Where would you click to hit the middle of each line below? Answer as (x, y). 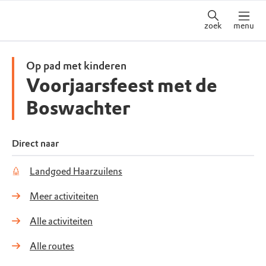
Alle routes (52, 246)
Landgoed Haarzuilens (76, 171)
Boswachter (78, 108)
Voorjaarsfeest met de (122, 86)
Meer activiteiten (64, 196)
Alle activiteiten (61, 221)
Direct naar (35, 143)
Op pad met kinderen (76, 66)
